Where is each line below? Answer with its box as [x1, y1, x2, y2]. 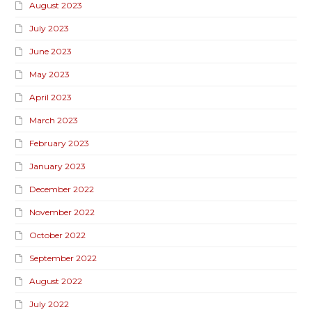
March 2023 [29, 115, 79, 126]
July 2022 [29, 299, 70, 310]
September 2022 [29, 253, 97, 264]
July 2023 [29, 23, 70, 34]
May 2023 [29, 69, 70, 80]
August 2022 [29, 276, 83, 287]
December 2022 [29, 184, 95, 195]
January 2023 [29, 161, 86, 172]
